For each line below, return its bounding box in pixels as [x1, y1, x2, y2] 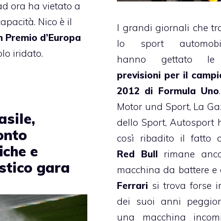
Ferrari [117, 180, 152, 192]
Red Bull [117, 148, 158, 160]
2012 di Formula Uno [117, 85, 219, 97]
